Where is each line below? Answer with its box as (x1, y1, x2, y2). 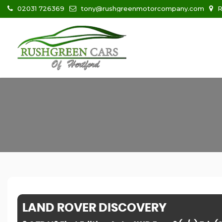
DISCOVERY (96, 202, 166, 214)
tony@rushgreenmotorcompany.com (79, 4, 204, 12)
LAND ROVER (22, 202, 96, 214)
